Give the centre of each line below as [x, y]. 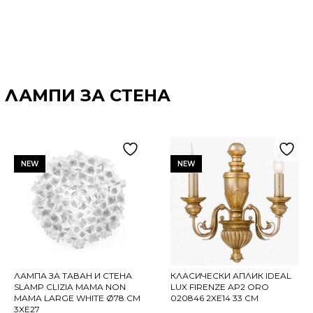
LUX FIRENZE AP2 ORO [220, 287]
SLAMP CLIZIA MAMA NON [70, 287]
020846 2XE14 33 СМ [214, 298]
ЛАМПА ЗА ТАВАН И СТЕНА [73, 276]
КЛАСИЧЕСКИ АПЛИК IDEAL [231, 276]
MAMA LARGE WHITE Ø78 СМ [77, 298]
